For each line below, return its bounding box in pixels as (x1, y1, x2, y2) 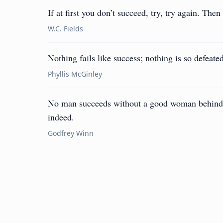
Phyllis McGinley (48, 69, 102, 79)
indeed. (48, 111, 74, 123)
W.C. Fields (48, 24, 83, 33)
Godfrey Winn (48, 128, 94, 138)
